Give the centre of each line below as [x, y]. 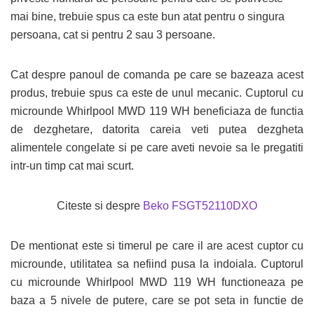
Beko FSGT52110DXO [200, 206]
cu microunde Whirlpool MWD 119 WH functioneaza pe [157, 282]
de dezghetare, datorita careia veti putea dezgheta [157, 129]
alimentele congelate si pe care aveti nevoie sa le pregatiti [157, 148]
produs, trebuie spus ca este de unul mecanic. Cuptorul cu [157, 93]
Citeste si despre [100, 206]
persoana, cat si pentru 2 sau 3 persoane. [113, 35]
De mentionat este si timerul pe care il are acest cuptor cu [157, 246]
